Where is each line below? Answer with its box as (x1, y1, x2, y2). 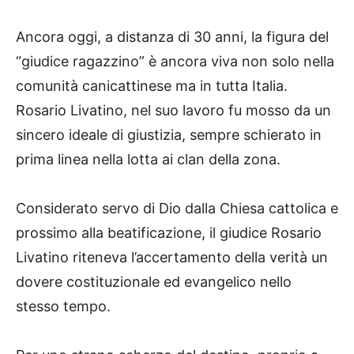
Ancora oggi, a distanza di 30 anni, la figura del (16, 28, 329, 45)
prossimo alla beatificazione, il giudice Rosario (16, 224, 322, 241)
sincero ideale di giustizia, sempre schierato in (16, 126, 322, 143)
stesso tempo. (16, 297, 111, 314)
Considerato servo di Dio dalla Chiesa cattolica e (16, 199, 338, 217)
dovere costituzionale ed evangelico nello (16, 273, 292, 290)
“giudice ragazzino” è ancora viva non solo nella (16, 52, 334, 70)
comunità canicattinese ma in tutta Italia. (16, 77, 288, 94)
